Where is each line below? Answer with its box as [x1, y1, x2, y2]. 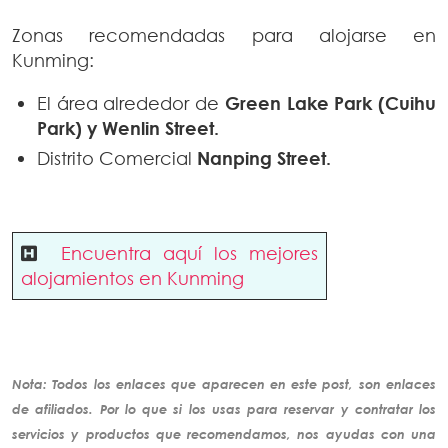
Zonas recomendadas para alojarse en [12, 24, 436, 47]
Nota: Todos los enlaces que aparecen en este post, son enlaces [12, 376, 436, 393]
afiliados [35, 401, 90, 418]
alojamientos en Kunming [21, 267, 244, 290]
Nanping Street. [197, 147, 331, 170]
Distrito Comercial [37, 147, 197, 170]
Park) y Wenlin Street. [37, 117, 224, 140]
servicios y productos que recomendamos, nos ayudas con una [12, 426, 436, 443]
